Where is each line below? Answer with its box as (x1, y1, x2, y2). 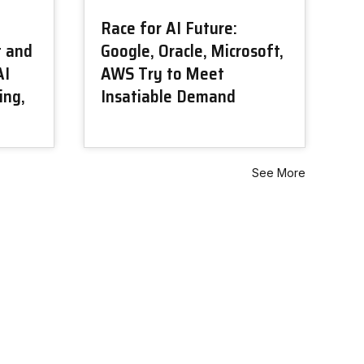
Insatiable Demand (101, 83, 236, 110)
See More (252, 166, 305, 180)
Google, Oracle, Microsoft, (101, 37, 284, 65)
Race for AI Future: (101, 15, 237, 42)
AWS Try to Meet (101, 60, 224, 88)
